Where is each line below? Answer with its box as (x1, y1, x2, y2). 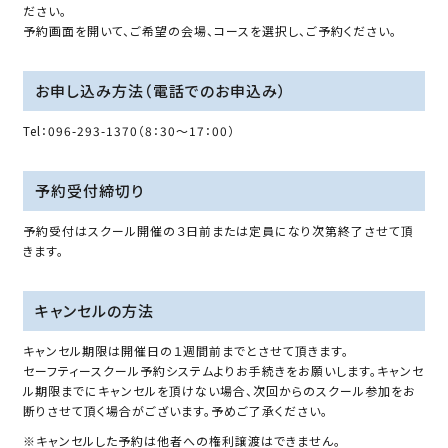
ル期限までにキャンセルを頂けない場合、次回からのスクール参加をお (23, 381, 417, 399)
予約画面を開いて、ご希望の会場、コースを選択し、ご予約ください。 (23, 21, 398, 39)
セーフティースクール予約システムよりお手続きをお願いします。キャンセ (23, 361, 425, 379)
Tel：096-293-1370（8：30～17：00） (23, 121, 249, 139)
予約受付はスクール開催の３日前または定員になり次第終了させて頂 (23, 221, 415, 239)
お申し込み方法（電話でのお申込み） (35, 79, 288, 101)
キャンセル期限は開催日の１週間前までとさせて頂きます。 (23, 341, 350, 359)
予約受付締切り (35, 179, 145, 201)
